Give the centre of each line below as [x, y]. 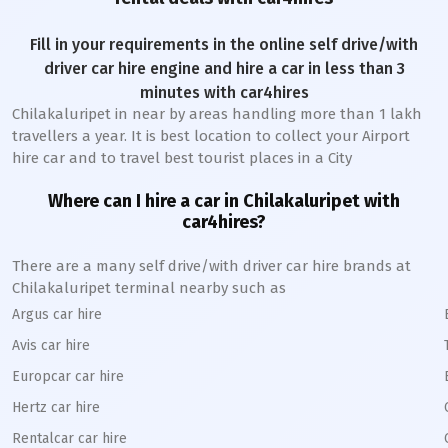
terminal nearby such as [198, 288]
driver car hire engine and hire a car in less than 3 [224, 68]
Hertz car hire [56, 407]
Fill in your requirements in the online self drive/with [224, 44]
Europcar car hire [68, 376]
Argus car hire [57, 314]
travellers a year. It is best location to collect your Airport [211, 136]
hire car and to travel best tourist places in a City [182, 158]
